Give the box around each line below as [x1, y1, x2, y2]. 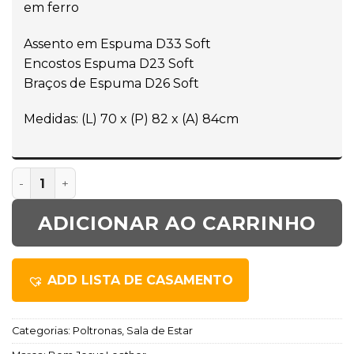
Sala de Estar [126, 325, 193, 337]
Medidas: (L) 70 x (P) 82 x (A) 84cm [24, 111, 239, 127]
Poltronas [73, 325, 122, 337]
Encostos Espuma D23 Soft [24, 55, 194, 71]
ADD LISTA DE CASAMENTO [47, 273, 233, 288]
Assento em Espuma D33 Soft [24, 36, 211, 51]
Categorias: [12, 325, 73, 337]
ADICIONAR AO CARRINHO [37, 211, 317, 235]
